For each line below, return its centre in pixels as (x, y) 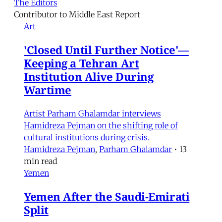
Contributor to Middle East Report (77, 15)
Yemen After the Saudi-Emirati (107, 196)
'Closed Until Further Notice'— (106, 50)
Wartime (48, 90)
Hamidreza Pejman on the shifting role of (101, 126)
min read (40, 161)
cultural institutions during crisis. (87, 138)
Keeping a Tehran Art (82, 63)
